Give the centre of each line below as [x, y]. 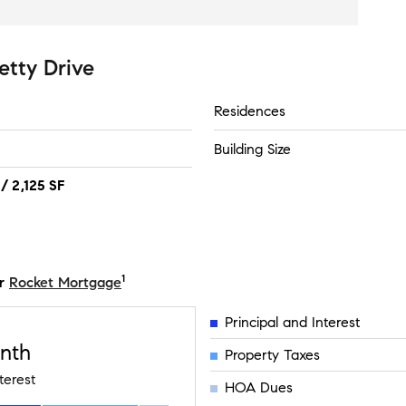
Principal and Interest [293, 322]
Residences [250, 111]
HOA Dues [259, 387]
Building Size [252, 149]
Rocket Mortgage [65, 282]
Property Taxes [273, 354]
